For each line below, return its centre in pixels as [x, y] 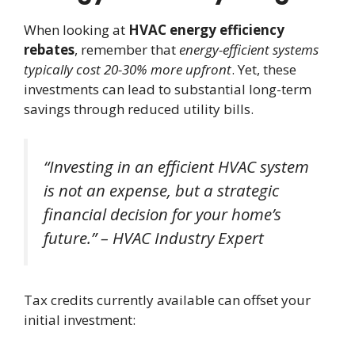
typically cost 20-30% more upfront [128, 69]
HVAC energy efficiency [206, 29]
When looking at [76, 29]
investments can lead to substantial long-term [168, 89]
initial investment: [80, 319]
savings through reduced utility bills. [139, 109]
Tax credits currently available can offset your [167, 300]
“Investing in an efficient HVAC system [176, 167]
